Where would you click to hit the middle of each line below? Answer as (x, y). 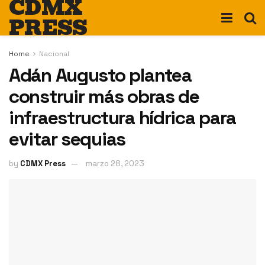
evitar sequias (67, 139)
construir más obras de (104, 96)
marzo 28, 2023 (115, 163)
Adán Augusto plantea (100, 75)
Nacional (54, 54)
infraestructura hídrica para (123, 118)
